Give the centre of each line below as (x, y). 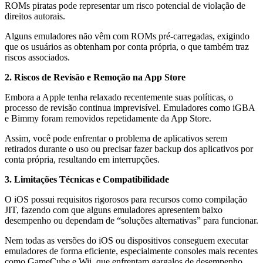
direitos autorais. (35, 16)
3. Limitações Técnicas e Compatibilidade (87, 180)
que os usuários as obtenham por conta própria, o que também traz (127, 47)
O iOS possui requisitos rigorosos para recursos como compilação (126, 200)
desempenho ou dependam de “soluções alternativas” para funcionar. (131, 221)
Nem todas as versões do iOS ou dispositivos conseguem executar (127, 241)
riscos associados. (37, 58)
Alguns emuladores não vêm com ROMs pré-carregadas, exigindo (127, 36)
